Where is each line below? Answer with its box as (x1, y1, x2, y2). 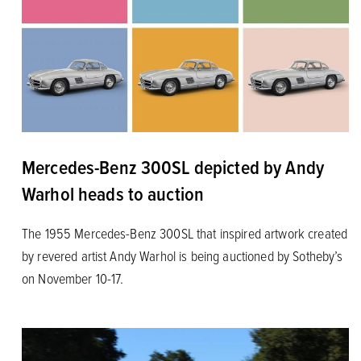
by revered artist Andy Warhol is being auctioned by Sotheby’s (21, 245, 343, 265)
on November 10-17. (21, 268, 124, 288)
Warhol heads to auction (21, 179, 205, 207)
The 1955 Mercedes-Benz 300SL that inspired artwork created (21, 222, 348, 243)
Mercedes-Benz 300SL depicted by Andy (21, 152, 325, 180)
